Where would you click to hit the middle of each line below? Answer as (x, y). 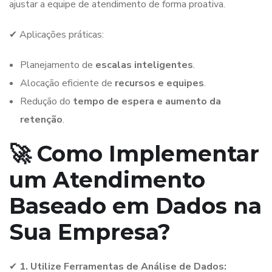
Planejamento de (58, 65)
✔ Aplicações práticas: (56, 34)
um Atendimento (107, 179)
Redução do (46, 101)
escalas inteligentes (144, 65)
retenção (41, 119)
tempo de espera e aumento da (147, 101)
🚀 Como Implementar (134, 153)
